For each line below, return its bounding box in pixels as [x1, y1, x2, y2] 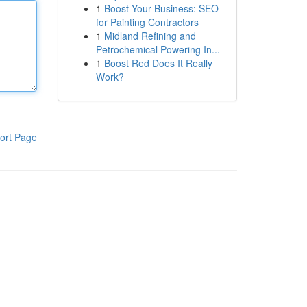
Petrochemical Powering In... [95, 42, 220, 56]
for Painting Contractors [95, 15, 199, 29]
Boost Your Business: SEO [103, 1, 219, 15]
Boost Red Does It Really [103, 56, 212, 70]
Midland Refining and [103, 29, 196, 42]
